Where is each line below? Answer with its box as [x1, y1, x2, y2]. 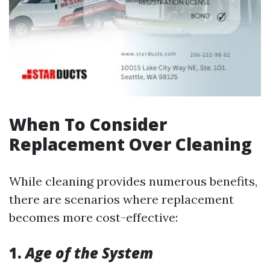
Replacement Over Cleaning [9, 133, 252, 155]
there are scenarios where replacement [9, 192, 234, 207]
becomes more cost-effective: [9, 210, 178, 225]
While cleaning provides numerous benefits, [9, 174, 257, 189]
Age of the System [25, 243, 153, 263]
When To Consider [9, 113, 167, 136]
